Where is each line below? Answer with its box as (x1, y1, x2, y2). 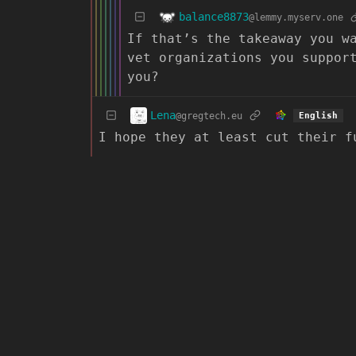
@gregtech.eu (176, 110, 242, 122)
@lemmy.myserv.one (249, 11, 343, 23)
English (298, 110, 338, 121)
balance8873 (179, 10, 249, 23)
